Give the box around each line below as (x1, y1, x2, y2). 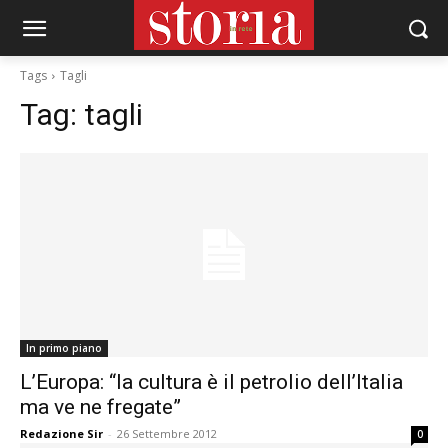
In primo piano (26, 341, 102, 355)
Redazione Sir (20, 426, 103, 441)
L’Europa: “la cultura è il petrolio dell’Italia (20, 370, 403, 394)
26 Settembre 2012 (117, 426, 217, 441)
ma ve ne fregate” (20, 395, 181, 419)
